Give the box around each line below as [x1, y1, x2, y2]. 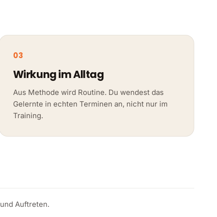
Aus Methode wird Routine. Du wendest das [13, 87, 164, 97]
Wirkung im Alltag [13, 67, 104, 81]
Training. [13, 110, 43, 120]
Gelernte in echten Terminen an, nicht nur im [13, 99, 168, 108]
